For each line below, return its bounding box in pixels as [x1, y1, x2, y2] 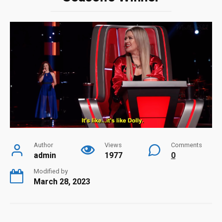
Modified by [34, 167, 68, 175]
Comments [171, 141, 202, 149]
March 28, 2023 [34, 177, 90, 187]
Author [34, 141, 53, 149]
